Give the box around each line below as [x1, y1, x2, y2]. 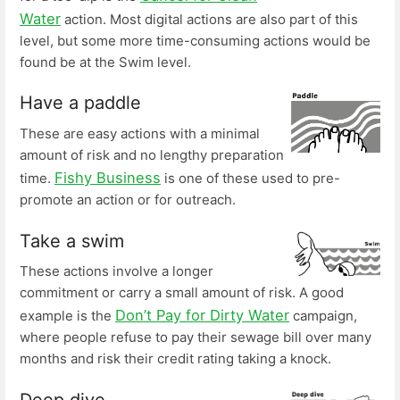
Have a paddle [20, 92, 141, 114]
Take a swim [20, 229, 124, 252]
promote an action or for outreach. [20, 190, 236, 208]
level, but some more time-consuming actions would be [20, 31, 371, 49]
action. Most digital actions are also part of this [61, 10, 358, 28]
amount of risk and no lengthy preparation [20, 146, 284, 163]
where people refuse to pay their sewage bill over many [20, 329, 371, 346]
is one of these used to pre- [161, 169, 340, 187]
